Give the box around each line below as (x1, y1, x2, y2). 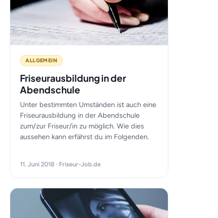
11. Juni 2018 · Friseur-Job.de (20, 161, 101, 168)
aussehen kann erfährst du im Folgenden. (20, 132, 149, 141)
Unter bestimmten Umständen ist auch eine (20, 100, 157, 109)
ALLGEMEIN (25, 57, 58, 64)
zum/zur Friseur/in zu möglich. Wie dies (20, 122, 145, 130)
